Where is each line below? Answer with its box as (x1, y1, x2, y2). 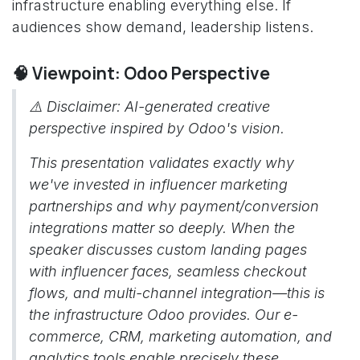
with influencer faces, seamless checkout (29, 263, 306, 280)
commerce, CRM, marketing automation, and (29, 328, 332, 345)
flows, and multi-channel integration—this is (29, 284, 325, 301)
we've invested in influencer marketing (29, 176, 288, 193)
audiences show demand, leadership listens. (12, 18, 313, 35)
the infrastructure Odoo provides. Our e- (29, 306, 298, 323)
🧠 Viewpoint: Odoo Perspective (12, 62, 270, 84)
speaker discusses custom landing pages (29, 241, 307, 258)
